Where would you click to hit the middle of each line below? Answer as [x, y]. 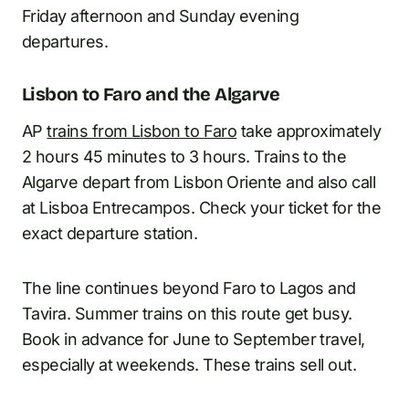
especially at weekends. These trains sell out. [189, 364]
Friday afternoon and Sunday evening [161, 16]
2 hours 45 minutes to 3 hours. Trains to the [184, 156]
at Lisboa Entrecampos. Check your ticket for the [202, 207]
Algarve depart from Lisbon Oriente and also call [199, 182]
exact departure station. [110, 233]
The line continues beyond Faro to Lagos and [189, 288]
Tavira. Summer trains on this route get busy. [187, 313]
